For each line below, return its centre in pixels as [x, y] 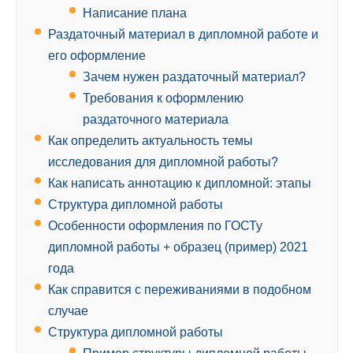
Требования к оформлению [163, 98]
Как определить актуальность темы [150, 141]
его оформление [97, 56]
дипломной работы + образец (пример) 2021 [178, 247]
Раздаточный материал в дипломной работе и [183, 35]
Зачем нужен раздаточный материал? [194, 77]
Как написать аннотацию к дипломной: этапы [180, 184]
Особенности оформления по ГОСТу [155, 226]
